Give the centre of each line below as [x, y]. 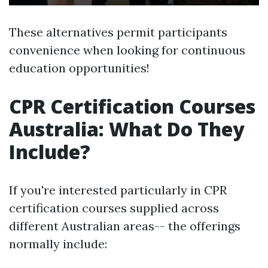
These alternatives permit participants [118, 32]
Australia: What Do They [127, 129]
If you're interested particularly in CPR [118, 190]
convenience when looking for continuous [127, 50]
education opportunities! [79, 68]
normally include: [58, 244]
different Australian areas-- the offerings [125, 226]
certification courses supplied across [114, 208]
